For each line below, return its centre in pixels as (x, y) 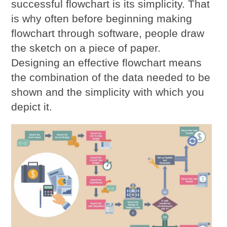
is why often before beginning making (102, 18)
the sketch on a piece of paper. (86, 48)
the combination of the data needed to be (111, 77)
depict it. (32, 106)
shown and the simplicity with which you (108, 92)
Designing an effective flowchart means (107, 62)
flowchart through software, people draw (108, 33)
